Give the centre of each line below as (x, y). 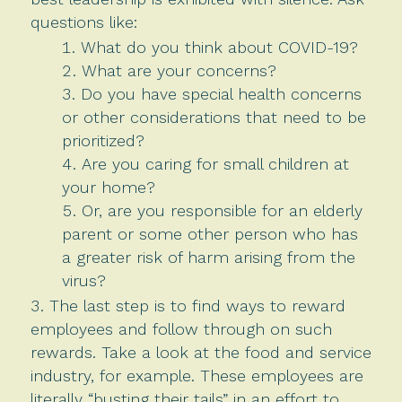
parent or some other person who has (210, 233)
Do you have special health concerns (221, 93)
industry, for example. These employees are (197, 375)
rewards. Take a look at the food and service (201, 352)
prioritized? (105, 140)
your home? (108, 187)
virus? (86, 280)
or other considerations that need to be (214, 117)
